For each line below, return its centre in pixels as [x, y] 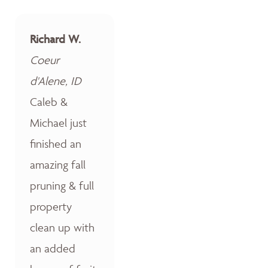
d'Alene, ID [56, 80]
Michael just [58, 122]
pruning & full [62, 185]
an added [53, 248]
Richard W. [55, 39]
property [51, 206]
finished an [56, 143]
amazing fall [58, 164]
